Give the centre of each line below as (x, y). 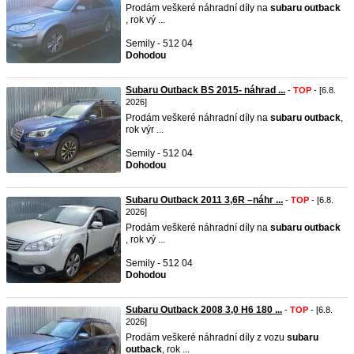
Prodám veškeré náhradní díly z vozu (206, 337)
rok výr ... (145, 130)
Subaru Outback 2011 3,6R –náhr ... (204, 200)
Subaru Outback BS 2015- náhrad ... (205, 90)
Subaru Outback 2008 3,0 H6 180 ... (204, 310)
